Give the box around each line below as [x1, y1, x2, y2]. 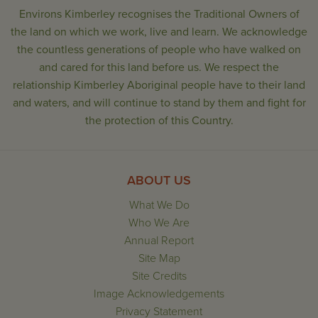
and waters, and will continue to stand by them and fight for [12, 96, 306, 110]
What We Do [128, 198, 190, 212]
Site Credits [131, 269, 187, 283]
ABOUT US [127, 172, 191, 188]
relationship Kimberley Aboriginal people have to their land [13, 78, 305, 92]
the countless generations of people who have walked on [17, 43, 301, 57]
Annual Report [124, 234, 194, 248]
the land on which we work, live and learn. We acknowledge [11, 25, 307, 39]
